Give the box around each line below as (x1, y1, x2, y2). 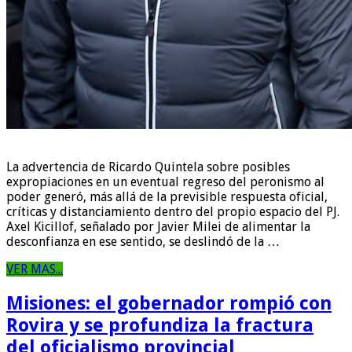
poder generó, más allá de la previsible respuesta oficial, (6, 189, 328, 205)
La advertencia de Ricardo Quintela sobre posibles (6, 159, 290, 175)
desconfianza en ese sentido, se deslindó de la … (6, 234, 280, 250)
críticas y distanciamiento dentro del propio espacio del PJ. (6, 204, 339, 220)
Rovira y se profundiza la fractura (6, 314, 313, 337)
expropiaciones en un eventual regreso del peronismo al (6, 174, 324, 190)
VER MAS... (6, 262, 63, 277)
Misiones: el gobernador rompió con (6, 292, 332, 315)
